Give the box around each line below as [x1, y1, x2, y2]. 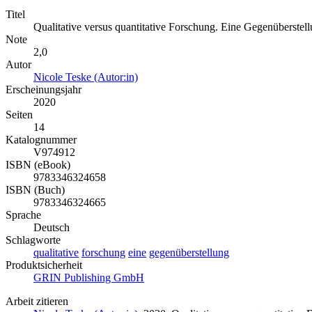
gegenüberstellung [149, 247, 229, 259]
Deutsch [33, 221, 70, 234]
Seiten [6, 109, 33, 121]
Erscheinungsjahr [6, 84, 81, 96]
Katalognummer [6, 134, 77, 146]
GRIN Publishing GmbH [33, 272, 144, 284]
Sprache [6, 209, 41, 221]
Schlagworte [6, 234, 61, 247]
